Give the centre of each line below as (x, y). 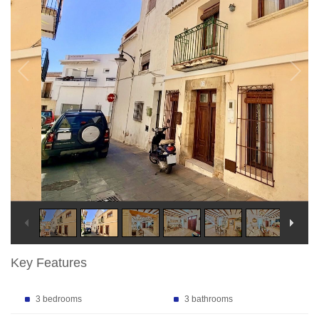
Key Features (49, 262)
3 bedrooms (59, 299)
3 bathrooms (209, 299)
